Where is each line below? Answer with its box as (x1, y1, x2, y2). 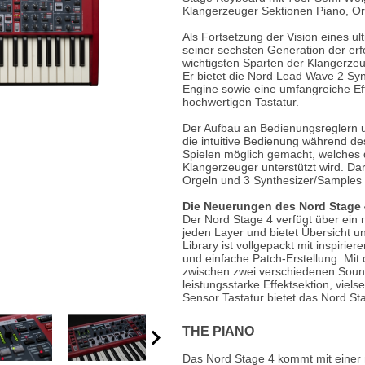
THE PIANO (182, 324, 254, 338)
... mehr (173, 104, 215, 118)
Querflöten (173, 77, 233, 90)
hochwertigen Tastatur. (182, 95, 299, 108)
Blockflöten (173, 21, 237, 35)
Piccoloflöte (173, 49, 240, 63)
